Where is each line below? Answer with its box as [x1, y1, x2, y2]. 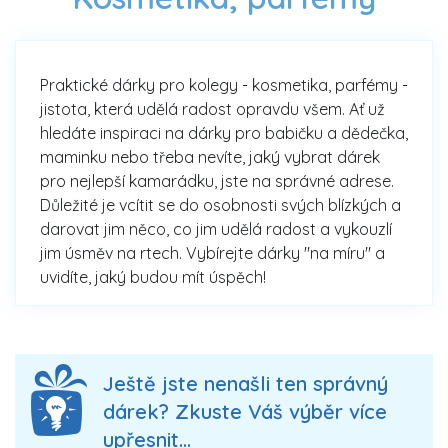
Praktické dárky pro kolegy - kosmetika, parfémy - [40, 75, 408, 96]
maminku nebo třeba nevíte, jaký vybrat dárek [40, 147, 380, 168]
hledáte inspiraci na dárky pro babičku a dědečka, [40, 123, 408, 144]
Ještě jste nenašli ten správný [103, 371, 388, 397]
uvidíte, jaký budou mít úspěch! [40, 267, 266, 288]
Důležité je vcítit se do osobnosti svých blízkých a [40, 195, 401, 216]
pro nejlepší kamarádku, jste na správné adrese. [40, 171, 394, 192]
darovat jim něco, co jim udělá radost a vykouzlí [40, 219, 392, 240]
